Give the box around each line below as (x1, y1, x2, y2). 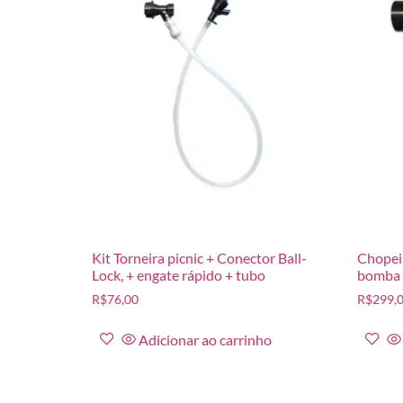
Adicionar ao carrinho (139, 331, 272, 348)
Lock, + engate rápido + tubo (92, 266, 265, 284)
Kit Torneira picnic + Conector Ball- (92, 249, 307, 267)
